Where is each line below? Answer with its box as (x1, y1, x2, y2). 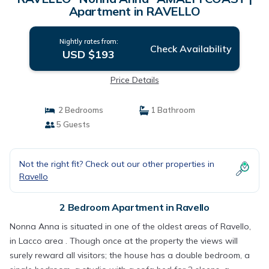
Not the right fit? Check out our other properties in (19, 159, 214, 169)
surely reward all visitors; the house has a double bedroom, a (10, 250, 250, 261)
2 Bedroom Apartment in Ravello (59, 201, 210, 213)
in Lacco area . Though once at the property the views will (10, 235, 238, 246)
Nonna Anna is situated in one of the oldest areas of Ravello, (10, 221, 251, 232)
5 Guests (54, 119, 90, 129)
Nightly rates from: (59, 37, 118, 46)
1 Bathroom (149, 105, 195, 115)
